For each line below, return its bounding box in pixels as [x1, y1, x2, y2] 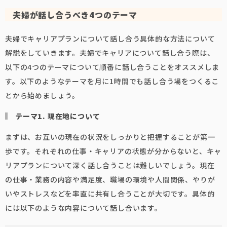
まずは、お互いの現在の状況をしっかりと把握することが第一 [5, 132, 215, 142]
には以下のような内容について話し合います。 [5, 203, 162, 213]
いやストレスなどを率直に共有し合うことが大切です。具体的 [5, 188, 215, 199]
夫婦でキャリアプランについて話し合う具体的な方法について [5, 33, 215, 44]
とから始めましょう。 [5, 90, 80, 100]
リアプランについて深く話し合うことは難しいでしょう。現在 [5, 160, 215, 170]
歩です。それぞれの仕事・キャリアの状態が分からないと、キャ [5, 146, 222, 156]
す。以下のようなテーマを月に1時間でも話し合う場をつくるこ [5, 76, 219, 86]
